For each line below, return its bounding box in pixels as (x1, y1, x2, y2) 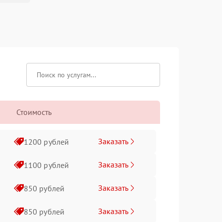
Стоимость (16, 107, 52, 117)
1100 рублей (23, 160, 69, 170)
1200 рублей (23, 136, 69, 147)
